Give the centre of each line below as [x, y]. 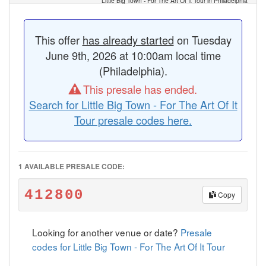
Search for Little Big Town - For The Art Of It [133, 105]
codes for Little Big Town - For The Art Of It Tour [129, 247]
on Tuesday [202, 40]
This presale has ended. [138, 89]
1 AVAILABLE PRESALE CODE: [72, 167]
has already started [128, 40]
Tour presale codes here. [133, 120]
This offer [58, 40]
